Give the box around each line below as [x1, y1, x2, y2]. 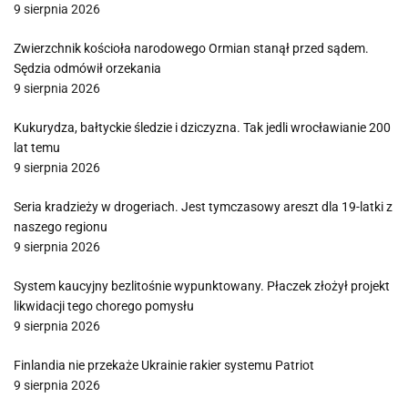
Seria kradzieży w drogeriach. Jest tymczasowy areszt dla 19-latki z [14, 199, 393, 214]
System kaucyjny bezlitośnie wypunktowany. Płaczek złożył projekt [14, 279, 390, 293]
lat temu [14, 140, 60, 155]
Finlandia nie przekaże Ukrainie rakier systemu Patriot [14, 358, 314, 372]
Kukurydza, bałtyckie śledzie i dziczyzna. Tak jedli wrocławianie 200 [14, 120, 391, 135]
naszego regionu [14, 219, 107, 234]
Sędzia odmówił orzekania [14, 61, 161, 76]
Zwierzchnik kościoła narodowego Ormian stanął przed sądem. [14, 41, 369, 56]
